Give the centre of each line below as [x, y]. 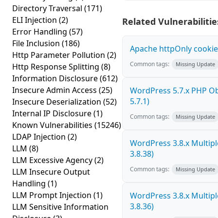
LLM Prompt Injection [53, 195]
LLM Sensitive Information [60, 207]
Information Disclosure [56, 78]
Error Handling [41, 32]
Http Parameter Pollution [60, 55]
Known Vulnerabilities [53, 125]
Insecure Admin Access [55, 90]
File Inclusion [37, 43]
